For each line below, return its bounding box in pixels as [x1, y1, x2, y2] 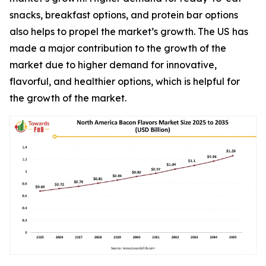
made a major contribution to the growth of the [9, 42, 226, 54]
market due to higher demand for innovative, [9, 58, 217, 71]
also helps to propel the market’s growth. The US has [9, 25, 248, 37]
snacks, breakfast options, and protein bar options [9, 8, 238, 21]
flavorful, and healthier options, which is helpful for [9, 75, 240, 87]
